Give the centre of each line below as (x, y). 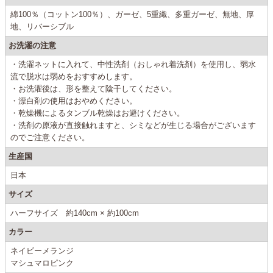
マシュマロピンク (42, 263)
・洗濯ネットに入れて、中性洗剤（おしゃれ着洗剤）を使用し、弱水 (133, 65)
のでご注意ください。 (50, 138)
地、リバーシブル (42, 27)
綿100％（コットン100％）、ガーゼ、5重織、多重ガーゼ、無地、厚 (132, 15)
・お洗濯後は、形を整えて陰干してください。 (94, 89)
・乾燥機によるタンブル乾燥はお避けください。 (97, 113)
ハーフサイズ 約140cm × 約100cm (75, 213)
